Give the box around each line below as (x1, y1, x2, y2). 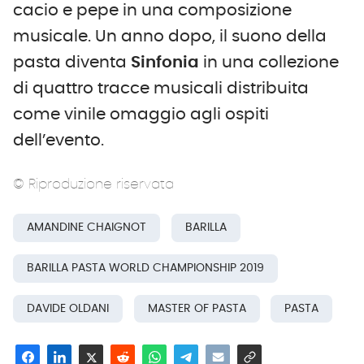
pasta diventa (13, 54, 131, 71)
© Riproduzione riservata (13, 176, 174, 191)
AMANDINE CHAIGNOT (27, 222, 146, 234)
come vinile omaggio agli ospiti (13, 106, 269, 123)
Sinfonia (131, 54, 203, 71)
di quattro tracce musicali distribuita (13, 80, 309, 97)
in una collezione (203, 54, 339, 71)
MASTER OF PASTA (147, 302, 246, 314)
